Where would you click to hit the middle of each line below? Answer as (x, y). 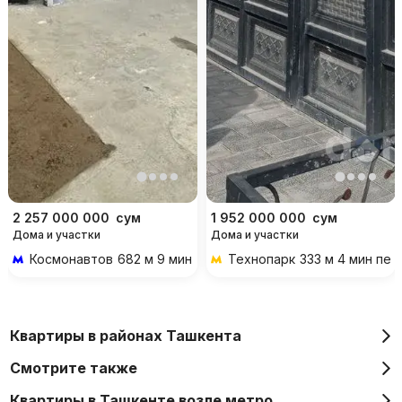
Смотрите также (73, 367)
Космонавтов (71, 258)
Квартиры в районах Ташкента (125, 335)
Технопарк (261, 258)
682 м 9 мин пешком (180, 258)
